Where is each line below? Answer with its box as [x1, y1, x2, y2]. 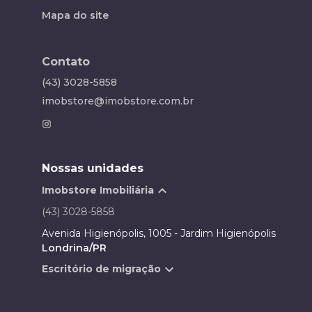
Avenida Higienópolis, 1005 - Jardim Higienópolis [42, 226, 276, 240]
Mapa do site [42, 8, 109, 22]
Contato [42, 54, 90, 68]
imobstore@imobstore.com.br [42, 94, 194, 107]
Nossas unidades [42, 161, 143, 175]
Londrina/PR [42, 241, 107, 254]
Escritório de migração [42, 263, 161, 276]
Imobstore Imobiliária [42, 184, 154, 197]
